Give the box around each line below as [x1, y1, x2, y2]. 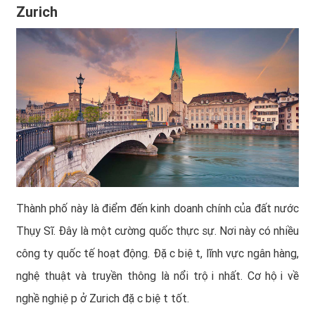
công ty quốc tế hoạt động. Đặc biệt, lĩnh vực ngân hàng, [16, 247, 299, 261]
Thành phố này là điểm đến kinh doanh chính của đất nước [16, 202, 299, 216]
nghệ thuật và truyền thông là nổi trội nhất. [16, 269, 247, 283]
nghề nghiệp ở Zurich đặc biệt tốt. [16, 292, 189, 306]
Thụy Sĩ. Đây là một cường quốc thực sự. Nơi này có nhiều [16, 224, 299, 238]
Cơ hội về [247, 269, 300, 283]
